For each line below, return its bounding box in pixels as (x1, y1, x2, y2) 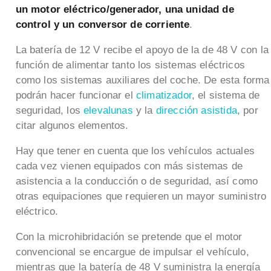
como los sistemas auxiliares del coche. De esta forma (15, 74, 270, 86)
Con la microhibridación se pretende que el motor (15, 230, 243, 243)
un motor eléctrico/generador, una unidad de (15, 3, 234, 15)
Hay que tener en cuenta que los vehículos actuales (15, 145, 255, 157)
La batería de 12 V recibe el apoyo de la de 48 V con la (15, 44, 269, 56)
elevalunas (83, 104, 136, 116)
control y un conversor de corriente (15, 18, 190, 30)
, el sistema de (191, 89, 260, 101)
